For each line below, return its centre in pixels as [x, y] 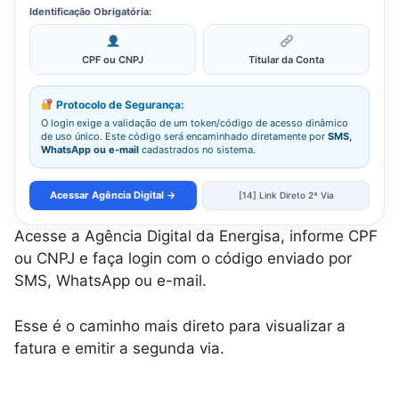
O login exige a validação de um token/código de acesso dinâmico [195, 123]
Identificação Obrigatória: [90, 12]
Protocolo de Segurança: [118, 105]
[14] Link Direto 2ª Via [286, 195]
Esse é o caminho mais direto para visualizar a [180, 326]
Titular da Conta [286, 60]
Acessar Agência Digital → [113, 195]
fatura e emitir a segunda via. [119, 348]
